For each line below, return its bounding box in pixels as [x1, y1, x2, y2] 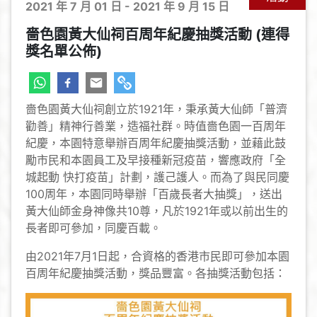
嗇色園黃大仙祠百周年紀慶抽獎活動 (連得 [25, 26, 289, 43]
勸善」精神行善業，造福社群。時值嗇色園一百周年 [25, 119, 286, 133]
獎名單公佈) [25, 43, 102, 60]
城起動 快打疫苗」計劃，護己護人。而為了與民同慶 [25, 170, 289, 184]
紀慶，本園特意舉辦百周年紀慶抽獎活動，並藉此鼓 [25, 136, 286, 150]
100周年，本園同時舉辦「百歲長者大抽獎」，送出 [25, 187, 282, 201]
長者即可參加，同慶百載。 [25, 221, 161, 235]
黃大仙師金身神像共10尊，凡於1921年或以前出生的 [25, 204, 288, 218]
